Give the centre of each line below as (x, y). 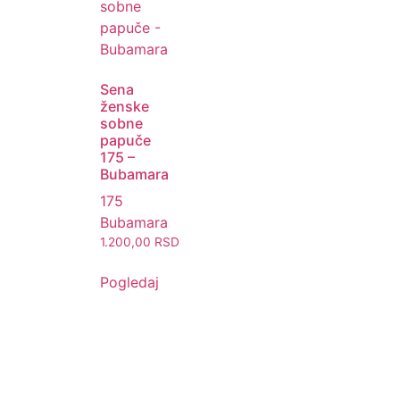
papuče (125, 140)
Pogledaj (129, 282)
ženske (125, 106)
